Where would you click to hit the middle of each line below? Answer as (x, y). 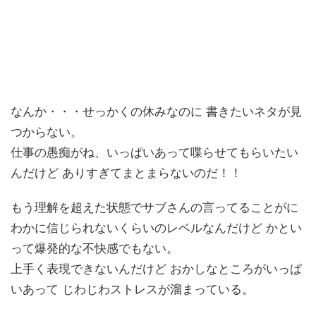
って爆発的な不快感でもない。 (95, 249)
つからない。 (47, 132)
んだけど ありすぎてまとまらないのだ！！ (126, 173)
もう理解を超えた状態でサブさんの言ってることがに (154, 208)
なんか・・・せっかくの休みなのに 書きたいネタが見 (156, 112)
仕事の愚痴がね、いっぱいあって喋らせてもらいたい (154, 153)
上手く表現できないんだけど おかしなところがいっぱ (156, 269)
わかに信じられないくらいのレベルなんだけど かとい (156, 228)
